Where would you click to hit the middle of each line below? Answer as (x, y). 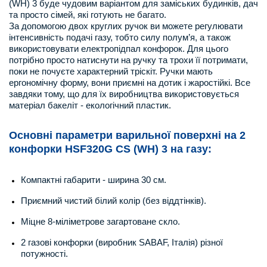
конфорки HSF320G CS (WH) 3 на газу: (110, 149)
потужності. (44, 254)
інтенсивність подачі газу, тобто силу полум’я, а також (120, 37)
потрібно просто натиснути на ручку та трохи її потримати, (128, 60)
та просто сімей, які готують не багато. (88, 15)
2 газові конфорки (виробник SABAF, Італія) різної (122, 242)
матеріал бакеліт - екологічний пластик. (90, 105)
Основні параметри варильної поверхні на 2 (127, 135)
